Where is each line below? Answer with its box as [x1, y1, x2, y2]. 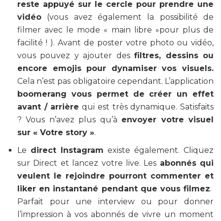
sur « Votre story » [17, 128, 94, 138]
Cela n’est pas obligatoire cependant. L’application [17, 76, 214, 86]
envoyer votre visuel [121, 115, 214, 125]
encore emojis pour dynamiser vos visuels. [17, 64, 214, 74]
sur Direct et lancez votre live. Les [17, 158, 160, 168]
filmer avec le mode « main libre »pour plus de [17, 25, 214, 35]
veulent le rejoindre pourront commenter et [17, 171, 214, 181]
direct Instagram [31, 146, 104, 155]
